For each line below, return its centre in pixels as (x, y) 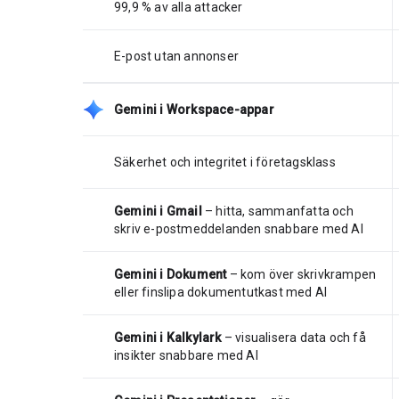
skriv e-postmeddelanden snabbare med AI (239, 228)
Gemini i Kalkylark (168, 337)
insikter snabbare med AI (186, 355)
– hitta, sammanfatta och (277, 211)
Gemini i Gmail (158, 211)
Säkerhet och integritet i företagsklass (225, 162)
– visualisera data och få (293, 337)
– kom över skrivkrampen (301, 274)
